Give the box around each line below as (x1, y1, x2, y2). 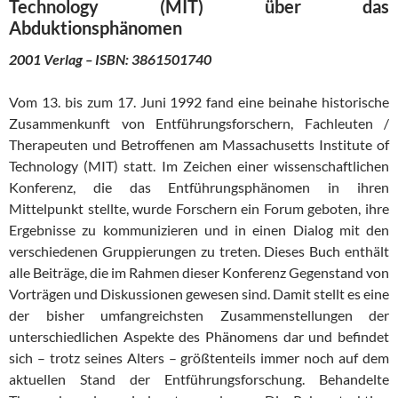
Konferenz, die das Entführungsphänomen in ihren (9, 179, 389, 196)
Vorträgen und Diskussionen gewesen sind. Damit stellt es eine (9, 285, 389, 303)
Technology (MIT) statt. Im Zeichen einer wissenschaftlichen (9, 157, 389, 175)
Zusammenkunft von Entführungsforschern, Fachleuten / (9, 115, 389, 132)
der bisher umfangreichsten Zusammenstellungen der (9, 306, 389, 324)
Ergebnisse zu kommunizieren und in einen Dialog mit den (9, 221, 389, 239)
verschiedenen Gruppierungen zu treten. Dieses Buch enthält (9, 243, 389, 260)
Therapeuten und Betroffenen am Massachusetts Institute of (9, 136, 389, 154)
